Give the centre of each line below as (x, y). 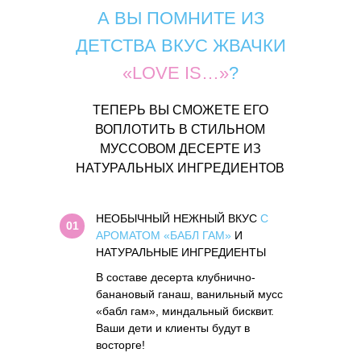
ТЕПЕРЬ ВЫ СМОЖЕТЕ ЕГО (180, 110)
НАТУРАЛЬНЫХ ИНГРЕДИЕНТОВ (180, 168)
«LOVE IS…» (176, 73)
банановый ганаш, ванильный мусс (189, 294)
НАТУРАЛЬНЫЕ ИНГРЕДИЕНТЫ (181, 252)
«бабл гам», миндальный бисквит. (185, 311)
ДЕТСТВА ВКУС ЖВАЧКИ (180, 46)
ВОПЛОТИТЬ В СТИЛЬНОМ (180, 129)
